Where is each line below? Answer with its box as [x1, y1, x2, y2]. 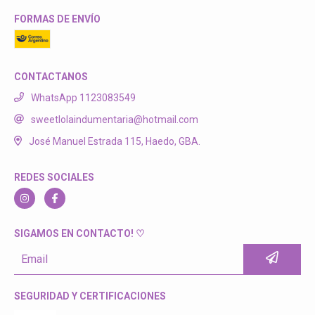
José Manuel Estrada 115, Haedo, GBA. [28, 135, 200, 147]
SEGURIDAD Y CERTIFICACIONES [14, 290, 166, 302]
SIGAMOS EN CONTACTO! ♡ [14, 227, 145, 239]
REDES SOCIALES [14, 171, 94, 183]
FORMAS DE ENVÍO [14, 13, 101, 25]
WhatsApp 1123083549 [31, 92, 136, 104]
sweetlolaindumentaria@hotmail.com [31, 114, 198, 126]
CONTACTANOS [14, 71, 88, 83]
